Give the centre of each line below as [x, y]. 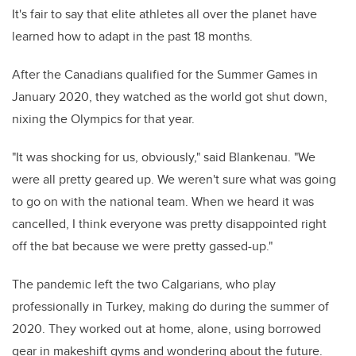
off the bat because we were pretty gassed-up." [142, 246]
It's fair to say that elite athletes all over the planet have [164, 14]
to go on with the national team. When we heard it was [163, 202]
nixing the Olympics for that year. [103, 119]
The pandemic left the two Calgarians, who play [144, 284]
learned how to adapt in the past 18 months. [132, 37]
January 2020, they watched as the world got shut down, [170, 97]
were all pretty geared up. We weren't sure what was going [174, 180]
